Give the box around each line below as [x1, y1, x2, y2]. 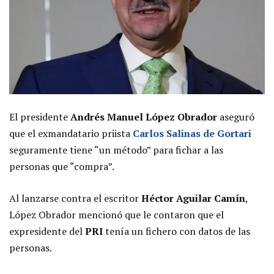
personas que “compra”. [9, 160, 114, 174]
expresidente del [9, 224, 85, 239]
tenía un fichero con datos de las [105, 224, 250, 239]
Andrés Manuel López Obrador [68, 110, 220, 124]
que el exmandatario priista [9, 127, 130, 141]
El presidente [9, 110, 68, 124]
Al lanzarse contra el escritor [9, 191, 139, 206]
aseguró [220, 110, 254, 124]
